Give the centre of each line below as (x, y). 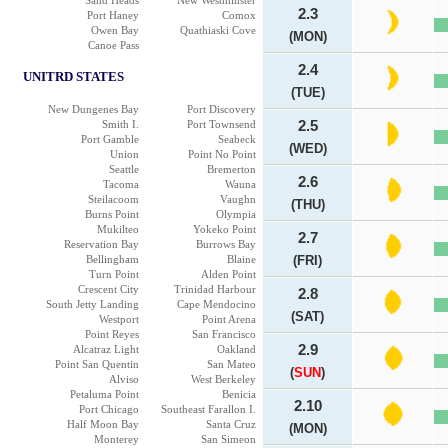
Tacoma (121, 184)
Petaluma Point (104, 394)
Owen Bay (115, 30)
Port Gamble (110, 139)
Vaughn (238, 199)
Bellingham (112, 259)
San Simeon (228, 439)
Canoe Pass (113, 45)
